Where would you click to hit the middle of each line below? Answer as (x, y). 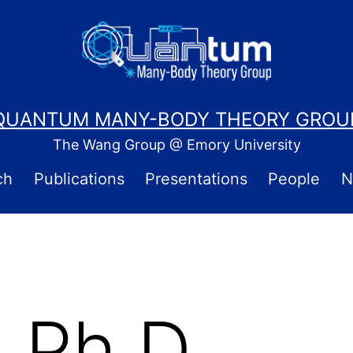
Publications (79, 179)
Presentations (196, 179)
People (294, 179)
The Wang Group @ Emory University (176, 145)
